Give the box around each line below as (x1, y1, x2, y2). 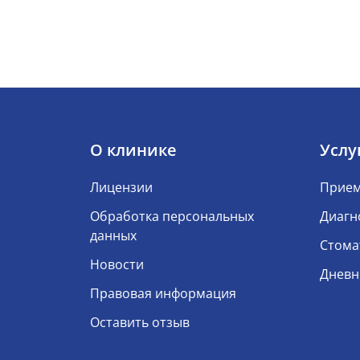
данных (90, 227, 137, 244)
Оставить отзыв (90, 313, 190, 331)
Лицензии (90, 178, 153, 196)
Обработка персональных (90, 207, 254, 225)
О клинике (90, 139, 177, 161)
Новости (90, 256, 144, 273)
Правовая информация (90, 284, 236, 302)
